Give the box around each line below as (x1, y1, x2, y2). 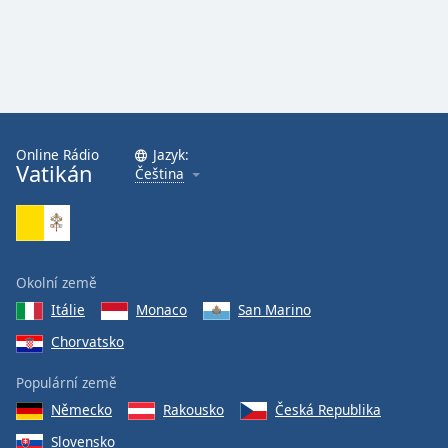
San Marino (238, 300, 311, 319)
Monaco (136, 300, 187, 319)
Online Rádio (16, 145, 99, 164)
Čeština (135, 164, 184, 183)
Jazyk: (153, 145, 189, 164)
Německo (51, 399, 112, 419)
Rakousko (163, 399, 224, 419)
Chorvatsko (51, 332, 124, 352)
